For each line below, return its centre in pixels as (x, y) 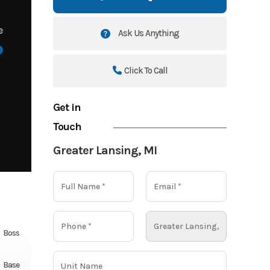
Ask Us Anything (148, 33)
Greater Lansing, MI (105, 150)
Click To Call (146, 70)
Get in (67, 107)
